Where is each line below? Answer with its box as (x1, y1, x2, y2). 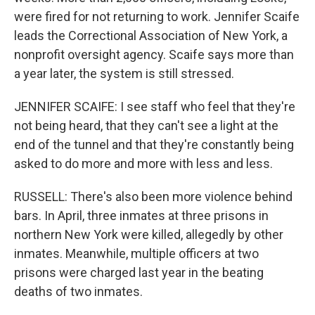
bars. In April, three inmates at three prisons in (14, 208, 269, 223)
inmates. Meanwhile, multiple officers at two (14, 246, 259, 261)
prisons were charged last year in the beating (14, 265, 264, 280)
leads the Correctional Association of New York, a (14, 28, 288, 43)
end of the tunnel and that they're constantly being (14, 137, 294, 152)
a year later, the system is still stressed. (14, 66, 234, 81)
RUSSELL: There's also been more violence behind (14, 189, 292, 204)
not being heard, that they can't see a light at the (14, 118, 278, 133)
